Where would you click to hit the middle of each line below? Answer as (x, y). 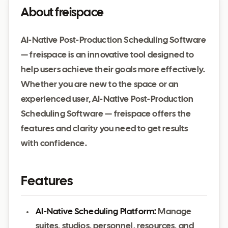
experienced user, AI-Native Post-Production (107, 99)
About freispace (62, 13)
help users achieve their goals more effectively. (113, 70)
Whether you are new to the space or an (100, 85)
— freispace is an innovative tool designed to (108, 55)
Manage (174, 212)
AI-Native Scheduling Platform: (96, 212)
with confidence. (54, 144)
